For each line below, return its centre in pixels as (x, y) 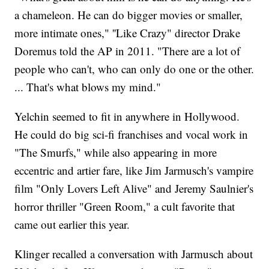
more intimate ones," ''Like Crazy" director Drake (128, 33)
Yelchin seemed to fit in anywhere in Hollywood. (127, 116)
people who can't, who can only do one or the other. (134, 69)
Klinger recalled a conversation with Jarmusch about (134, 254)
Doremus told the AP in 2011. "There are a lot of (128, 51)
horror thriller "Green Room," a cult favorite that (125, 207)
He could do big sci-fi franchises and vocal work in (131, 134)
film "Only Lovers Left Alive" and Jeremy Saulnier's (134, 189)
